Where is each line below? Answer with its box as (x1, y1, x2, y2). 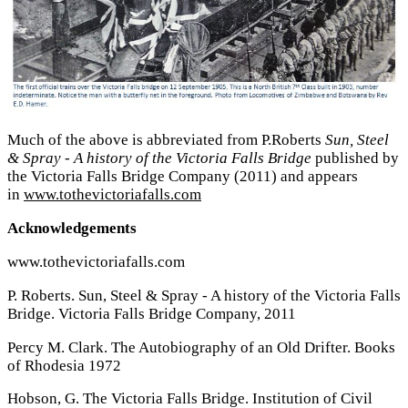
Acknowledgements (7, 219, 137, 238)
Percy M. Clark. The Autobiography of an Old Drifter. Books (7, 338, 395, 356)
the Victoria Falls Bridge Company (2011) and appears (7, 168, 358, 186)
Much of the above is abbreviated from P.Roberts (7, 131, 325, 149)
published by (311, 149, 399, 168)
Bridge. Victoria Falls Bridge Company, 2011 (7, 304, 296, 322)
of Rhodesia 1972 (7, 356, 121, 374)
